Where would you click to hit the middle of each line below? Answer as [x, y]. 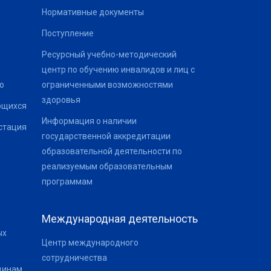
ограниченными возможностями [107, 85]
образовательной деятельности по [112, 151]
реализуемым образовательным [107, 166]
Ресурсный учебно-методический [109, 54]
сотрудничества [74, 258]
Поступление [67, 33]
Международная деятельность [119, 219]
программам [67, 181]
